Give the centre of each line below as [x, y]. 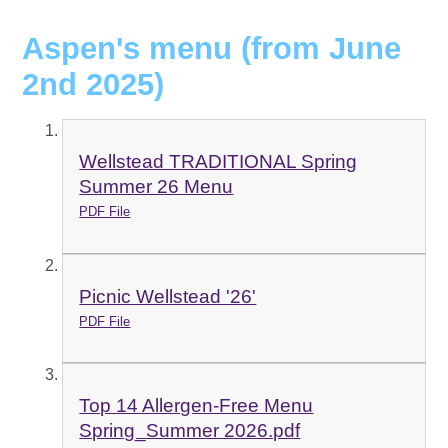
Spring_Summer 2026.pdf [190, 431]
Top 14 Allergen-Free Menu [196, 406]
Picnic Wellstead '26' [168, 296]
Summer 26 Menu [156, 187]
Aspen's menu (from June [212, 49]
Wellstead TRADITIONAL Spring [218, 162]
